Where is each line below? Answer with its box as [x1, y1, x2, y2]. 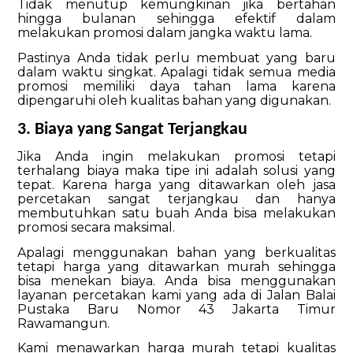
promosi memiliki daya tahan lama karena [17, 78, 336, 94]
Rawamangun [17, 315, 108, 331]
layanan [17, 287, 73, 303]
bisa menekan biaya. [17, 273, 156, 288]
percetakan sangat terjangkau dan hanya [17, 191, 336, 207]
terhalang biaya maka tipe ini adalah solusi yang [17, 163, 336, 179]
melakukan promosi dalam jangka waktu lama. [17, 25, 313, 41]
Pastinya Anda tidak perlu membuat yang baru [17, 50, 336, 65]
